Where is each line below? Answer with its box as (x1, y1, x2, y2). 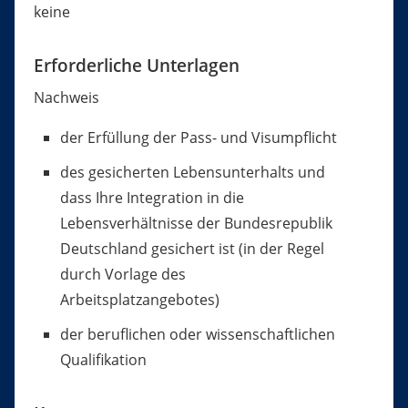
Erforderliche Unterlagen (33, 53, 240, 78)
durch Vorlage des (59, 264, 186, 285)
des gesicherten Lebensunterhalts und (59, 162, 325, 183)
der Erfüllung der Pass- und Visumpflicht (59, 127, 337, 148)
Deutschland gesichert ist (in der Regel (59, 239, 324, 260)
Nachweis (33, 87, 99, 108)
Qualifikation (59, 350, 147, 371)
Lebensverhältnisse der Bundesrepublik (59, 213, 332, 234)
